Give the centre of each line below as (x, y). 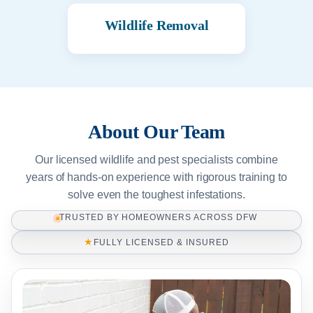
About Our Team (156, 131)
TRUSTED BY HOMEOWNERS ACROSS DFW (158, 217)
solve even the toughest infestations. (156, 194)
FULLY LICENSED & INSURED (161, 242)
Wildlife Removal (156, 25)
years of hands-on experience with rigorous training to (156, 177)
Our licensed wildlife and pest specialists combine (156, 159)
